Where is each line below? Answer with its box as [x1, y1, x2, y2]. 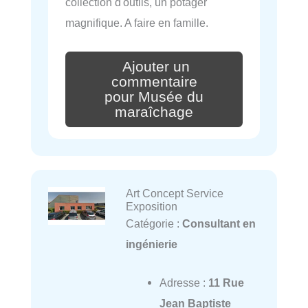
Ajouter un [122, 58, 190, 76]
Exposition [125, 199, 177, 212]
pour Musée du [104, 88, 203, 105]
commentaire [111, 73, 197, 90]
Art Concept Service [125, 186, 223, 199]
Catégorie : [125, 217, 182, 230]
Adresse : [159, 276, 208, 289]
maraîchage [115, 103, 193, 120]
